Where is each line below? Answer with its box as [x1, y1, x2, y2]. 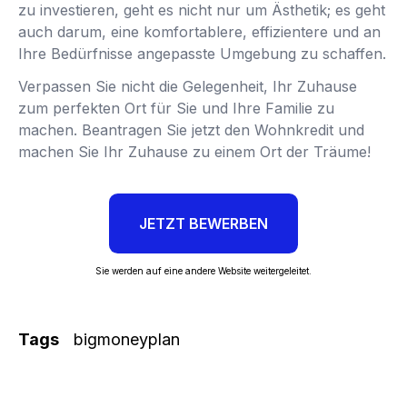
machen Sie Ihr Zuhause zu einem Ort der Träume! [18, 142, 371, 161]
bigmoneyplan [74, 329, 180, 349]
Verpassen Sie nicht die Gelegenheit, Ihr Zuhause [18, 76, 357, 95]
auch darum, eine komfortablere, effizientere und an [18, 22, 381, 41]
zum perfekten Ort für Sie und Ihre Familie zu [18, 98, 334, 117]
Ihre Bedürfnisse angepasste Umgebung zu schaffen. [18, 44, 386, 63]
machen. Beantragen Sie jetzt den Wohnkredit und [18, 120, 364, 139]
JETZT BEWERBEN [139, 213, 268, 233]
